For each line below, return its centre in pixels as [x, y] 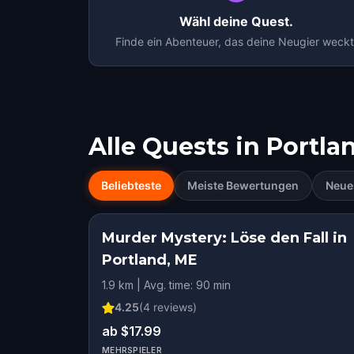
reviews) [173, 307]
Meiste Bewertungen [243, 185]
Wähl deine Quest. [236, 21]
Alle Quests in [174, 147]
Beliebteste [131, 185]
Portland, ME [150, 260]
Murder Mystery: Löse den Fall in [224, 238]
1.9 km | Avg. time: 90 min [166, 285]
